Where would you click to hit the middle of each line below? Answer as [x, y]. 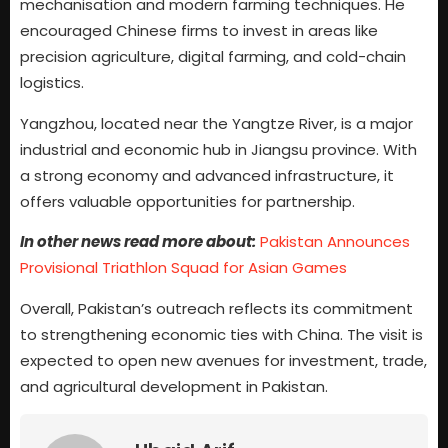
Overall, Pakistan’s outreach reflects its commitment [216, 308]
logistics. [52, 83]
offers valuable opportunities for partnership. [187, 201]
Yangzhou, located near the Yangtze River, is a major [216, 123]
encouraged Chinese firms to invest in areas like [199, 31]
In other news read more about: [138, 242]
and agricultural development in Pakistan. [174, 386]
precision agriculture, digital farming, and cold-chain [213, 57]
